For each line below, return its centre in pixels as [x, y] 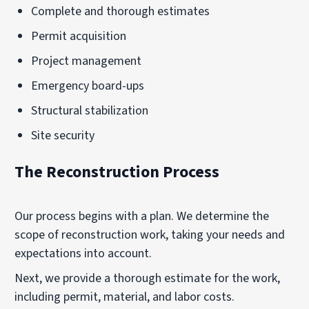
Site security [63, 135]
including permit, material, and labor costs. [125, 297]
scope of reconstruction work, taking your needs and [150, 235]
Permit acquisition [79, 36]
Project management [87, 61]
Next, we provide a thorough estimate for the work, [148, 279]
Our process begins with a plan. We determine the [142, 217]
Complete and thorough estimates [121, 11]
